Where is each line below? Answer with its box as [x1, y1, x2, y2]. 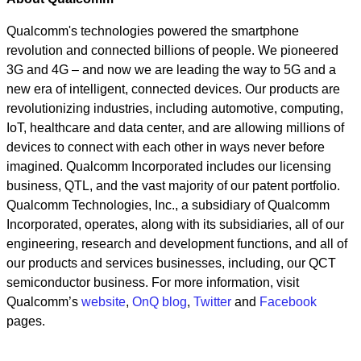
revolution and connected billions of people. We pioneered [6, 43, 338, 57]
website [81, 294, 126, 309]
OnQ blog [132, 294, 187, 309]
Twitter [193, 294, 231, 309]
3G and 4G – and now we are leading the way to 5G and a [6, 62, 336, 77]
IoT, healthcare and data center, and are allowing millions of [6, 120, 344, 135]
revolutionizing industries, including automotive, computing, [6, 101, 343, 115]
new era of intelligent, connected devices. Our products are [6, 81, 340, 96]
